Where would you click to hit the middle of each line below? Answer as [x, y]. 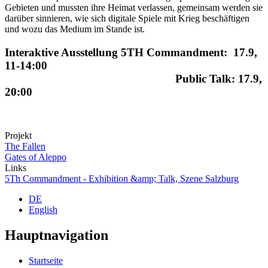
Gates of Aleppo [36, 157]
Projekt [18, 135]
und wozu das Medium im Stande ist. [75, 29]
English [43, 209]
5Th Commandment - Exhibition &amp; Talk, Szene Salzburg [122, 178]
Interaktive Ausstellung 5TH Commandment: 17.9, [131, 53]
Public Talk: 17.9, [133, 79]
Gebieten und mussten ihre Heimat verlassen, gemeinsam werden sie [134, 8]
